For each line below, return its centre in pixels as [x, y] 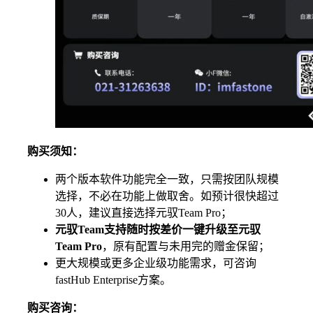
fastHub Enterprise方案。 [113, 280]
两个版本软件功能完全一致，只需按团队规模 [167, 180]
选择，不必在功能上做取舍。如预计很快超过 [167, 196]
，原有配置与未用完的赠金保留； [187, 247]
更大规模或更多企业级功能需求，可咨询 [156, 263]
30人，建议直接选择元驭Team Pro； [144, 213]
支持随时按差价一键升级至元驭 [182, 230]
